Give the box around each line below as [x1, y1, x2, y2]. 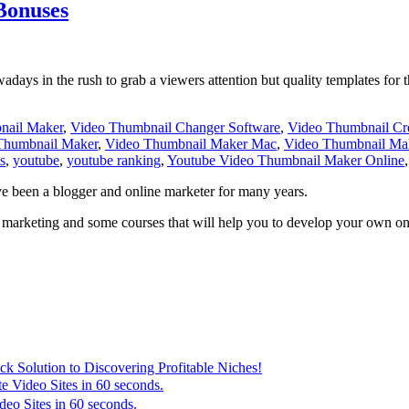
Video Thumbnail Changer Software [70, 119, 280, 135]
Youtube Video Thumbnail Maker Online [167, 152, 404, 168]
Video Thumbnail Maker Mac [105, 135, 277, 152]
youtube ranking [67, 152, 161, 168]
